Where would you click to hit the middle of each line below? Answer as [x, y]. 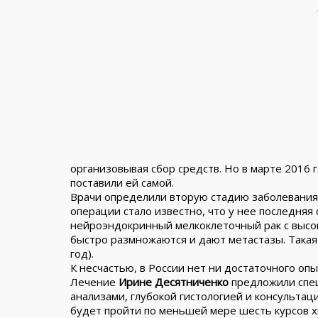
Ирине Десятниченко [174, 282]
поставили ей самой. [122, 182]
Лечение [94, 282]
